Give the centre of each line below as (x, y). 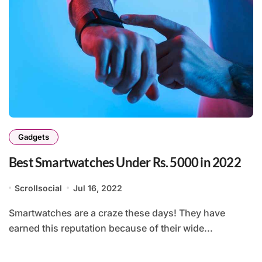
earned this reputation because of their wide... (111, 228)
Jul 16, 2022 (97, 188)
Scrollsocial (39, 188)
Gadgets (34, 137)
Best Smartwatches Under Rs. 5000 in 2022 (125, 162)
